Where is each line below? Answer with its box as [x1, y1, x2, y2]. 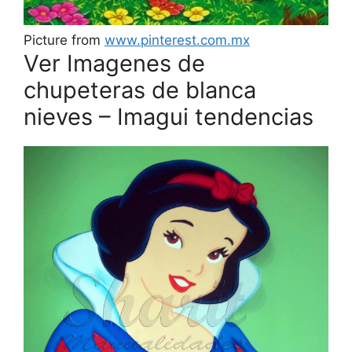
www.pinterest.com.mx [104, 31, 250, 48]
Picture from [24, 31, 104, 48]
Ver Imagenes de [24, 49, 205, 77]
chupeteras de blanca [24, 75, 256, 104]
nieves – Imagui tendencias [24, 102, 313, 130]
